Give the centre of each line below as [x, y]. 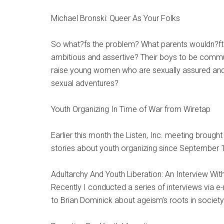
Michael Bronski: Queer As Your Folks [115, 18]
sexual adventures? [85, 83]
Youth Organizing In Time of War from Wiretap [131, 109]
